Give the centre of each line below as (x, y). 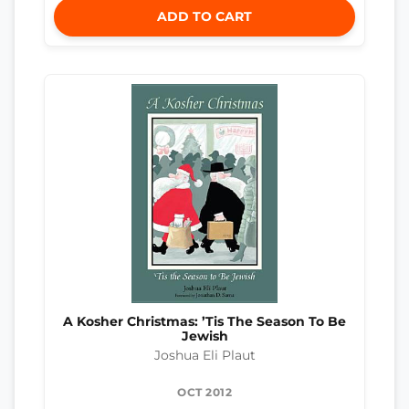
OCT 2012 (204, 392)
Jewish (204, 336)
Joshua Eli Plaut (204, 355)
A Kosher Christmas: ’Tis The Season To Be (204, 322)
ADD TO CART (204, 17)
